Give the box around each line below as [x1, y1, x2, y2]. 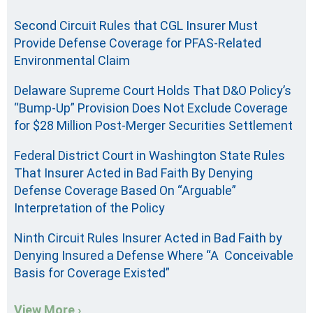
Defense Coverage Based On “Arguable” [14, 183, 236, 198]
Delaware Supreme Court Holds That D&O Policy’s [14, 83, 291, 99]
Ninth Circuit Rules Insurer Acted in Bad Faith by [14, 231, 282, 246]
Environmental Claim [14, 53, 130, 68]
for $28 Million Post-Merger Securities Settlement [14, 118, 293, 133]
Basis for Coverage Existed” [14, 265, 170, 281]
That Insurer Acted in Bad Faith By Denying [14, 166, 253, 181]
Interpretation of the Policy [14, 201, 165, 216]
